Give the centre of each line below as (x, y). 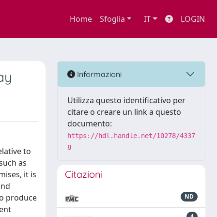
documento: (90, 124)
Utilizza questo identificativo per (126, 100)
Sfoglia (112, 19)
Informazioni (98, 74)
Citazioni (84, 174)
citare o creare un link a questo (124, 112)
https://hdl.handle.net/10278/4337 (131, 136)
